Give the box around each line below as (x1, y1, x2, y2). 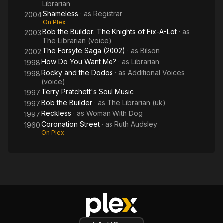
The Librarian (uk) (107, 98, 166, 107)
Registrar (93, 9, 122, 18)
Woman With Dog (86, 109, 143, 117)
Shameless (43, 9, 78, 18)
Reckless (41, 109, 71, 117)
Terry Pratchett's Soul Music (41, 87, 134, 96)
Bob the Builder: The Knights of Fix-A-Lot (42, 27, 177, 36)
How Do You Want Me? (41, 57, 116, 66)
